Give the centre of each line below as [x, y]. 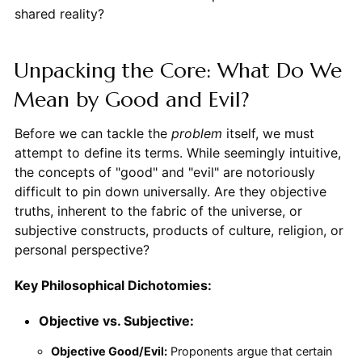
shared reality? [59, 13]
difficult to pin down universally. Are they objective [170, 191]
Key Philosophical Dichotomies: [113, 285]
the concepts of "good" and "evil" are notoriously [164, 172]
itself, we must [268, 133]
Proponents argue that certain [249, 351]
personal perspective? [82, 249]
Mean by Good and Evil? [131, 99]
